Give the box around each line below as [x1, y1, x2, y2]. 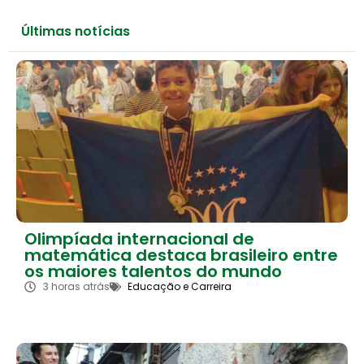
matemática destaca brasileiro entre [24, 244, 338, 267]
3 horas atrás [42, 279, 110, 294]
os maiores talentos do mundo [24, 260, 282, 284]
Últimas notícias [21, 22, 130, 41]
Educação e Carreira [128, 279, 232, 294]
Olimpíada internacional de [24, 227, 254, 251]
